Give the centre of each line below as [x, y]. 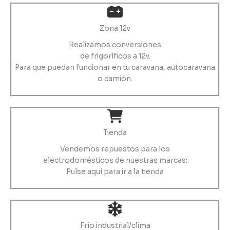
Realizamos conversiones [115, 45]
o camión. [115, 79]
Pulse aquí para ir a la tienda [115, 171]
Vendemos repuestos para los [115, 149]
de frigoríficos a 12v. [115, 56]
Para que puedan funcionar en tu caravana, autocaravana [115, 67]
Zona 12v [115, 28]
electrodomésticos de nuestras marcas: [115, 160]
